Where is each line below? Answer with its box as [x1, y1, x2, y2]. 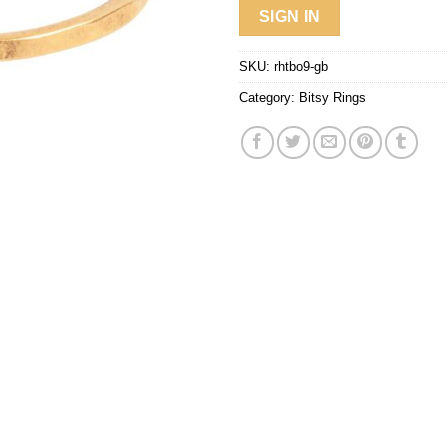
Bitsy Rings [299, 90, 366, 106]
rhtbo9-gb [274, 59, 328, 75]
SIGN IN [258, 7, 321, 25]
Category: [239, 90, 299, 106]
